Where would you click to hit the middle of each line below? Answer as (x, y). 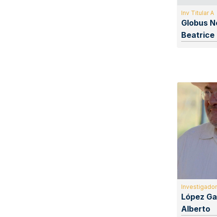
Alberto (195, 209)
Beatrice (198, 35)
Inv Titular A (197, 13)
